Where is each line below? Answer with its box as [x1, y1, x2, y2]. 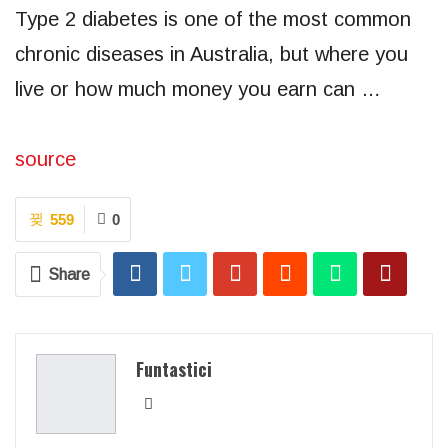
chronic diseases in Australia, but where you [15, 43, 408, 65]
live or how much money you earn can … [15, 78, 381, 100]
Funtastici [136, 356, 212, 382]
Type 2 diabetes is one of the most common [15, 8, 411, 30]
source [15, 148, 76, 170]
